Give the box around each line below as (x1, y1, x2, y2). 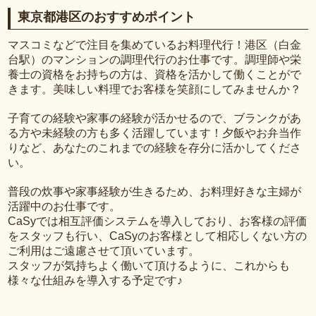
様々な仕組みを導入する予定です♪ (8, 274, 183, 286)
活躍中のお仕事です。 (8, 200, 121, 212)
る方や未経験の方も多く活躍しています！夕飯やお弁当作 (8, 126, 302, 139)
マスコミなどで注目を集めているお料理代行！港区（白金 (8, 38, 302, 51)
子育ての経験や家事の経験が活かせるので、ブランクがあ (8, 111, 302, 124)
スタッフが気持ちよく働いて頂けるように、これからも (8, 259, 291, 272)
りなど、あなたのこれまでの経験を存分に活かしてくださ (8, 141, 302, 154)
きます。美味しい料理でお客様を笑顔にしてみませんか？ (8, 83, 302, 95)
